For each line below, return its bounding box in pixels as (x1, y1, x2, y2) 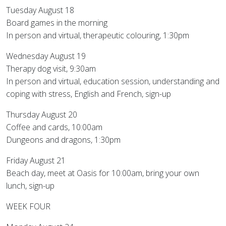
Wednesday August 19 (6, 50, 86, 62)
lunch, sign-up (6, 180, 54, 191)
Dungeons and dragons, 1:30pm (6, 134, 121, 145)
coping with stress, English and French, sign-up (6, 88, 171, 99)
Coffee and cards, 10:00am (6, 122, 102, 133)
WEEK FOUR (6, 201, 50, 212)
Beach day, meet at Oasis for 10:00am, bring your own (6, 167, 199, 179)
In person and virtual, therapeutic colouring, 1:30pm (6, 30, 189, 41)
